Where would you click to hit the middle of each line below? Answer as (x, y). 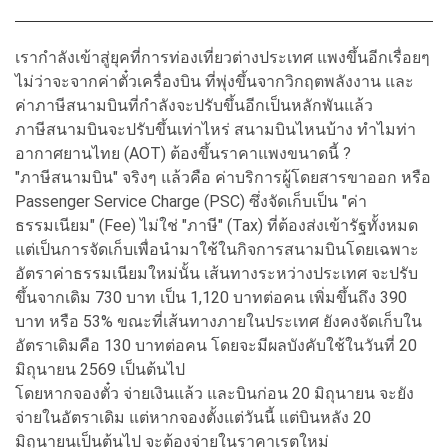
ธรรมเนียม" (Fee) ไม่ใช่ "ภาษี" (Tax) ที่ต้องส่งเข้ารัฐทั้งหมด (216, 225)
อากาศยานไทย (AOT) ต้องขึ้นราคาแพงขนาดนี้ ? (183, 153)
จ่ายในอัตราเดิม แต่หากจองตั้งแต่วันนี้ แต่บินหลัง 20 (193, 417)
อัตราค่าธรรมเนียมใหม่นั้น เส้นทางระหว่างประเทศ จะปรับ (216, 273)
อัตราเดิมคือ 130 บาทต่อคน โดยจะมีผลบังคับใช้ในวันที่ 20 (216, 345)
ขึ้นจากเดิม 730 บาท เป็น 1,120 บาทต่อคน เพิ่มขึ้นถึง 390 (211, 297)
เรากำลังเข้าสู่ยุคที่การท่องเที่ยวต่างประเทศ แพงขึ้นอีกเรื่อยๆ (222, 57)
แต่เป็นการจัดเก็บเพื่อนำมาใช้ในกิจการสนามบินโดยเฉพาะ (217, 249)
